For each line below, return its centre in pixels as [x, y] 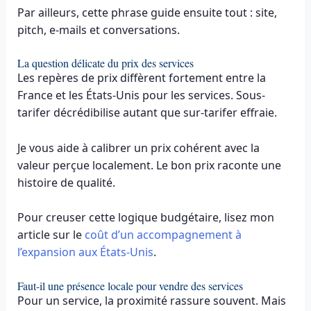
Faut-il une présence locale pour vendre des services [130, 285]
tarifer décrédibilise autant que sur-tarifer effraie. [147, 113]
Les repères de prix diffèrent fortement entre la [141, 78]
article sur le [51, 235]
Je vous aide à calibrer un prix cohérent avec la [138, 148]
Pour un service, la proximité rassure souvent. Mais [151, 300]
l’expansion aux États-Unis [85, 252]
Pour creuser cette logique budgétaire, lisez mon [145, 218]
